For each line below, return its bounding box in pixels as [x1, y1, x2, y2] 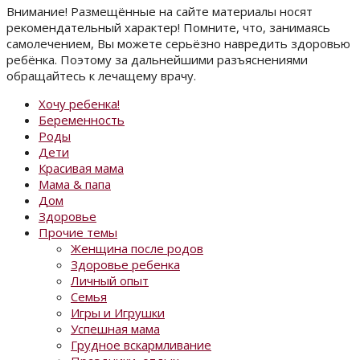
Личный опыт [71, 272, 149, 289]
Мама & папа [39, 176, 111, 193]
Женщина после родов [71, 240, 203, 257]
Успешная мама [71, 321, 160, 337]
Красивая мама [39, 160, 124, 177]
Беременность [39, 112, 125, 129]
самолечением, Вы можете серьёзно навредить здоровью [6, 35, 350, 52]
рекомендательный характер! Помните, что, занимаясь [6, 19, 330, 36]
